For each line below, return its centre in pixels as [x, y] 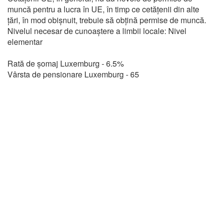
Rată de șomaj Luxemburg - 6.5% [66, 63]
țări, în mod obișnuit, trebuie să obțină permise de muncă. [107, 20]
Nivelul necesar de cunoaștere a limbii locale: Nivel [97, 31]
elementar [25, 42]
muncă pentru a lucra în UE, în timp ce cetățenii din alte [103, 9]
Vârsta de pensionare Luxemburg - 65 [73, 74]
